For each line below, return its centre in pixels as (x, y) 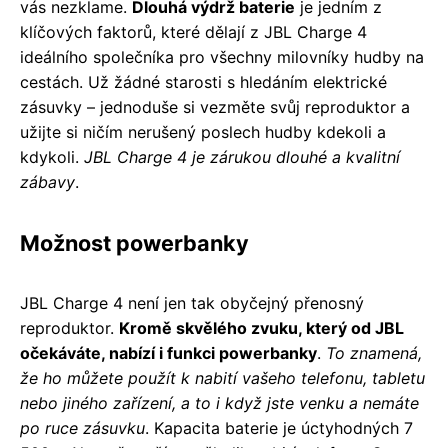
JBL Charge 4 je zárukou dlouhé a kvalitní (242, 157)
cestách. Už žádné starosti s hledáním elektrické (203, 82)
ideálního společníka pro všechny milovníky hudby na (222, 57)
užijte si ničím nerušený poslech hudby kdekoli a (203, 132)
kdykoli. (52, 157)
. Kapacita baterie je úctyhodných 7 (279, 428)
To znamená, (374, 353)
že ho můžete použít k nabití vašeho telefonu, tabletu (222, 378)
